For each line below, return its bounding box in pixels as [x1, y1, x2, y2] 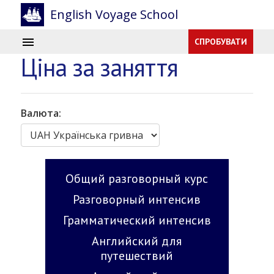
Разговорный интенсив [73, 191, 201, 207]
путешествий [100, 248, 174, 264]
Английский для [92, 233, 182, 249]
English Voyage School [50, 6, 178, 23]
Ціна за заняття [20, 51, 178, 83]
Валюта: [20, 106, 61, 120]
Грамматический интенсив [62, 212, 211, 228]
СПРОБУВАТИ [194, 36, 248, 47]
